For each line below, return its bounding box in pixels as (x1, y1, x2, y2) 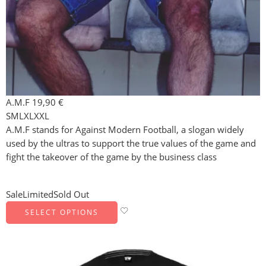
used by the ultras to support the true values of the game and (6, 137, 256, 149)
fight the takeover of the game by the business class (6, 151, 217, 163)
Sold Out (53, 188, 89, 200)
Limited (23, 188, 53, 200)
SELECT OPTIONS (25, 207, 99, 217)
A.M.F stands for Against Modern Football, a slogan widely (6, 123, 244, 135)
